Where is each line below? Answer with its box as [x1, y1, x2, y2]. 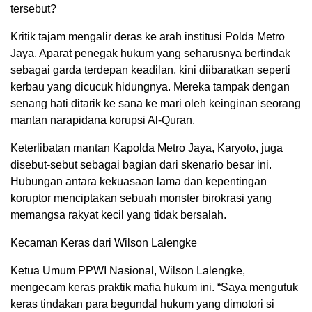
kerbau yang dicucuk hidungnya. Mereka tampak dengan [10, 80, 290, 93]
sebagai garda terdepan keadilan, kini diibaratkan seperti [10, 63, 290, 76]
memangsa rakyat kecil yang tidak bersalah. [10, 208, 226, 221]
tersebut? [10, 2, 56, 15]
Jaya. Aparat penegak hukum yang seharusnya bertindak [10, 47, 290, 59]
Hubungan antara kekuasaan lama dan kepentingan [10, 175, 267, 187]
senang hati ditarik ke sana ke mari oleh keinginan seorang [10, 97, 301, 109]
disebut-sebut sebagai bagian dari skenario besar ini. [10, 158, 272, 171]
